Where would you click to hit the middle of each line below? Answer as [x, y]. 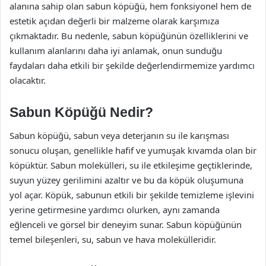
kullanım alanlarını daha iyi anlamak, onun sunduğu [116, 50]
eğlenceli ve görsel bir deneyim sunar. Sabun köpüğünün [126, 224]
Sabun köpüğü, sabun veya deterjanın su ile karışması [119, 135]
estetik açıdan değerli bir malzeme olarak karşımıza [114, 20]
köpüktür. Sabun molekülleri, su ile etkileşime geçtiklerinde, [131, 165]
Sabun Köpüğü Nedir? [81, 112]
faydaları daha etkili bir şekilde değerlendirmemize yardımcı [132, 65]
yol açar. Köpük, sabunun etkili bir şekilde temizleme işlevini [132, 195]
